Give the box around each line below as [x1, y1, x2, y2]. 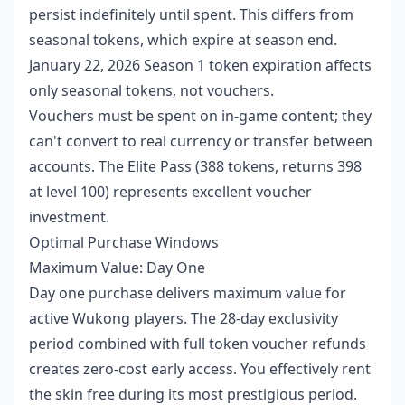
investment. [29, 206, 109, 227]
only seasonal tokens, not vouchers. [29, 80, 274, 100]
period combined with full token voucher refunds [29, 333, 366, 353]
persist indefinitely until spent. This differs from [29, 4, 353, 24]
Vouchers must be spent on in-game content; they [29, 105, 372, 126]
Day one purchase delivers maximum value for [29, 282, 346, 303]
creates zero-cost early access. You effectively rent [29, 358, 371, 379]
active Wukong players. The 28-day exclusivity [29, 307, 338, 328]
